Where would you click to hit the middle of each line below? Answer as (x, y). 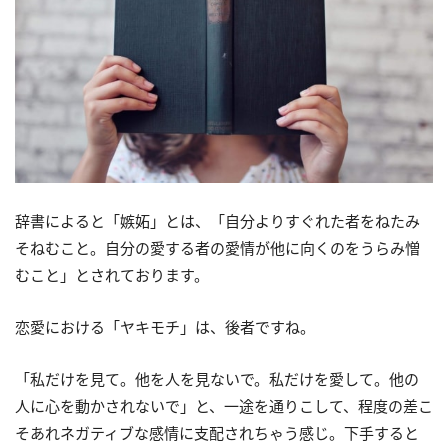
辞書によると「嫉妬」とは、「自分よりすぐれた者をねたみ (217, 220)
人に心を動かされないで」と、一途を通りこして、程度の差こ (224, 405)
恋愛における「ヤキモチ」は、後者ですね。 (165, 326)
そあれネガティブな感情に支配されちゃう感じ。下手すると (217, 432)
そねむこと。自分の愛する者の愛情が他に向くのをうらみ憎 (217, 247)
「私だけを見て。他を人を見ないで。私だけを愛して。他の (217, 378)
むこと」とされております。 (112, 274)
